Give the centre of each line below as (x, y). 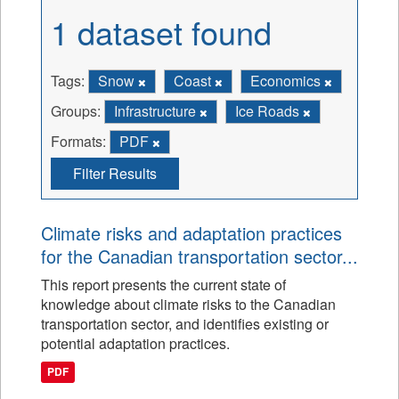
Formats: (78, 141)
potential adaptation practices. (135, 343)
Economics (287, 81)
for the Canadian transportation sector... (199, 256)
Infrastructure (157, 111)
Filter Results (115, 173)
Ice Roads (269, 111)
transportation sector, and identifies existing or (185, 324)
